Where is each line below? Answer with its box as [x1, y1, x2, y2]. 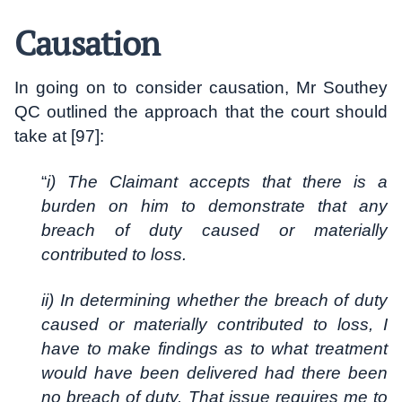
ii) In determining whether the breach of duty [41, 291, 388, 310]
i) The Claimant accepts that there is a [47, 172, 388, 192]
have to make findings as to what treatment [41, 339, 388, 359]
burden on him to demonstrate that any [41, 197, 388, 216]
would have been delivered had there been [41, 363, 388, 383]
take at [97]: [14, 127, 104, 146]
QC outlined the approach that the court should [14, 102, 388, 122]
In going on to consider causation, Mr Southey [14, 78, 388, 98]
